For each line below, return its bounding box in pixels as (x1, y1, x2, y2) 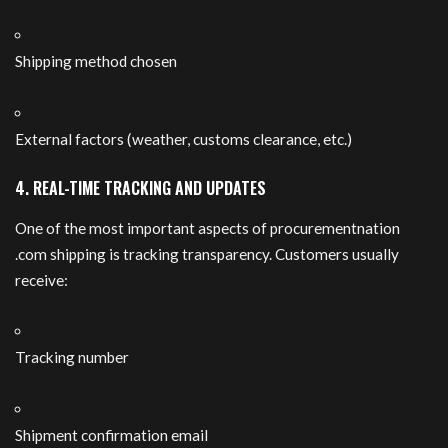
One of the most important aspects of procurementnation (15, 218, 400, 237)
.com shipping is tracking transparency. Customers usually (15, 244, 399, 263)
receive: (15, 270, 68, 289)
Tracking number (15, 348, 129, 367)
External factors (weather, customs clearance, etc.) (15, 129, 352, 148)
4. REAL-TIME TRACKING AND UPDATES (15, 176, 266, 201)
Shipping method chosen (15, 52, 177, 71)
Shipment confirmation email (15, 425, 208, 444)
